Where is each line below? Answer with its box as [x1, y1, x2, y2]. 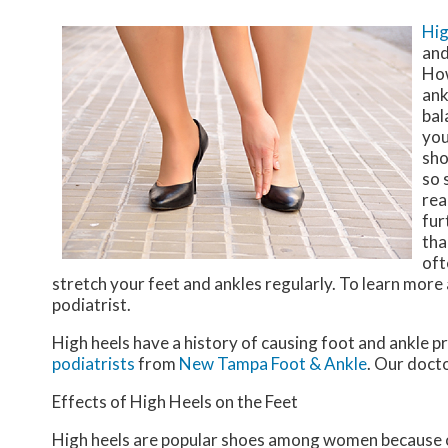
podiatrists [52, 353, 135, 375]
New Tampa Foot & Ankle [179, 353, 367, 375]
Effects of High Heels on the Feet [52, 391, 298, 413]
